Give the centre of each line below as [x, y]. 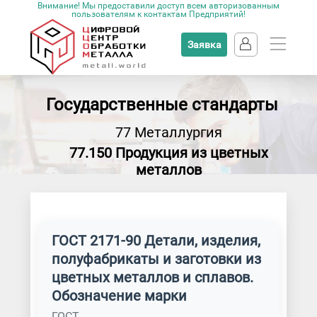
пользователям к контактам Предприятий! [158, 14]
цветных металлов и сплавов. [152, 277]
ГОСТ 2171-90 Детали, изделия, [156, 241]
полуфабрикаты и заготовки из [156, 259]
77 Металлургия [169, 132]
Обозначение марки [119, 296]
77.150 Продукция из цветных [169, 153]
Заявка [204, 45]
